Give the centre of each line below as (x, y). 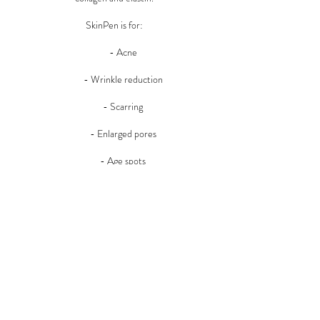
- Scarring (114, 106)
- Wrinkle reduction (114, 79)
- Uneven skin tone (114, 188)
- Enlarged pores (114, 134)
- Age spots (114, 161)
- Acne (114, 52)
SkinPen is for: (114, 25)
